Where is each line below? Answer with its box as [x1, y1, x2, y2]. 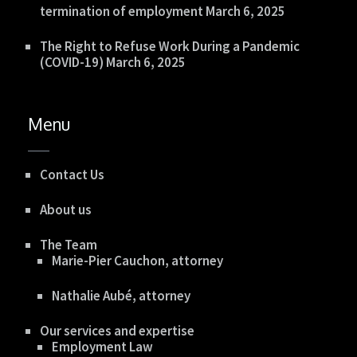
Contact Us [40, 166, 104, 184]
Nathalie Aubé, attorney [52, 287, 190, 305]
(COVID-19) [40, 53, 104, 71]
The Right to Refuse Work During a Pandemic [40, 37, 300, 55]
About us [40, 201, 92, 219]
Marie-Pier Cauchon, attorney [52, 252, 223, 270]
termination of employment [40, 2, 203, 20]
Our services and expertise [40, 322, 194, 340]
